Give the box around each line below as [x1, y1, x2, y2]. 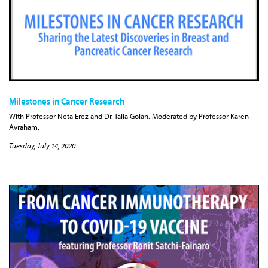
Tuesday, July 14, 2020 [9, 140, 75, 150]
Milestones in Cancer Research [9, 95, 124, 108]
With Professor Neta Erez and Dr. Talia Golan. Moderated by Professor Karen [9, 111, 249, 121]
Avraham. [9, 121, 39, 132]
